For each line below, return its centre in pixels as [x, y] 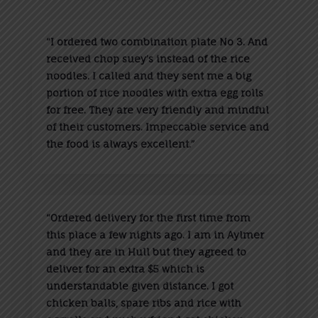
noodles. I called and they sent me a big [148, 75]
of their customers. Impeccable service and [157, 126]
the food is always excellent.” [120, 143]
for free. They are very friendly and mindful [157, 109]
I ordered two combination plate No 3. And [159, 41]
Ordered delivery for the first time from [150, 217]
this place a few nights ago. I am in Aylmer [155, 234]
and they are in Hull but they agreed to [146, 251]
